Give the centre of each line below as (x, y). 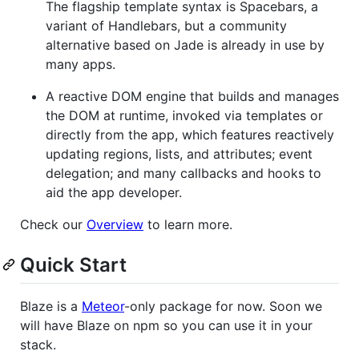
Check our (53, 224)
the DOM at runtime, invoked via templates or (184, 115)
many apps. (81, 64)
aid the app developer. (114, 192)
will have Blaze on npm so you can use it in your (166, 325)
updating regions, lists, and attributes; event (179, 153)
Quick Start (73, 264)
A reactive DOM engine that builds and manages (192, 96)
